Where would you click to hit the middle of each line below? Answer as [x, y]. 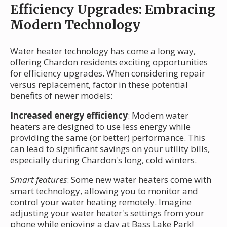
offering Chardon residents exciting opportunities [109, 62]
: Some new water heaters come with [139, 180]
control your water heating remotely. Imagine [101, 202]
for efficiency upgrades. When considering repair [108, 73]
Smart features [39, 180]
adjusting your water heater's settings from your [107, 213]
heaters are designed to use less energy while [100, 127]
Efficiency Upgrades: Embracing [113, 9]
